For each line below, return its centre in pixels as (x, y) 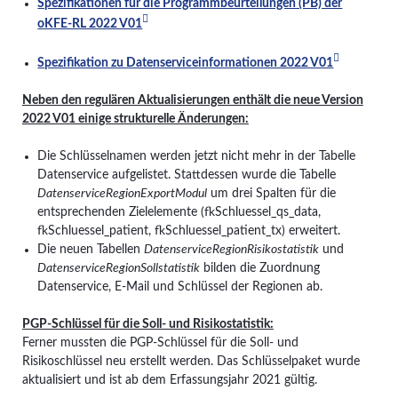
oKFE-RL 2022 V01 (90, 24)
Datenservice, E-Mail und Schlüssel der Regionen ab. (182, 287)
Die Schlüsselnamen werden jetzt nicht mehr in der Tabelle (197, 156)
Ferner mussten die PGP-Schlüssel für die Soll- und (160, 342)
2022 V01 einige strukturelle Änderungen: (135, 119)
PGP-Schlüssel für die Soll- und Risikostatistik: (147, 324)
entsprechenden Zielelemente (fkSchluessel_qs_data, (179, 212)
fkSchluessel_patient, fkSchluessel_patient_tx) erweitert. (189, 231)
